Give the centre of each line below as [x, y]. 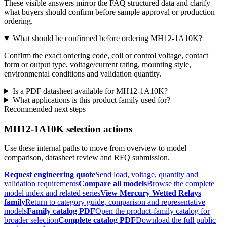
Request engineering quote [50, 175]
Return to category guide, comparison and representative [115, 202]
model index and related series [52, 193]
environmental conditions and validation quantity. [83, 73]
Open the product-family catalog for [153, 211]
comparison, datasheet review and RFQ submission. [87, 158]
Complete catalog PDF [97, 220]
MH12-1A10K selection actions [68, 129]
